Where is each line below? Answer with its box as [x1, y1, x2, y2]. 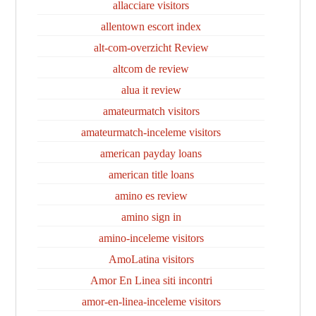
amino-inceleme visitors [98, 232, 204, 244]
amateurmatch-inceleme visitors [81, 126, 221, 138]
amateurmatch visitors [102, 105, 200, 117]
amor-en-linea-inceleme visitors [81, 296, 221, 308]
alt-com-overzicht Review [93, 42, 209, 54]
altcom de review [113, 63, 189, 75]
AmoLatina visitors [108, 253, 194, 265]
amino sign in [121, 211, 181, 223]
